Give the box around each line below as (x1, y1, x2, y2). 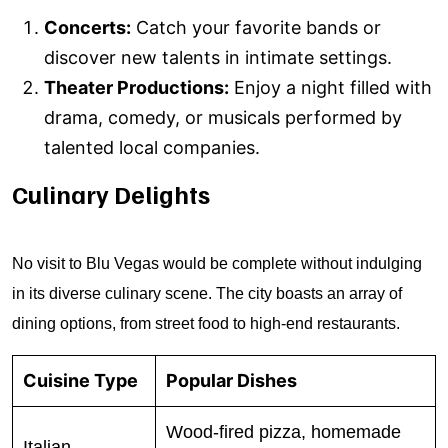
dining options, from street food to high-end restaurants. (12, 315, 400, 332)
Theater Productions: (44, 77, 229, 98)
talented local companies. (44, 137, 260, 158)
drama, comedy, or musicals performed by (44, 107, 402, 128)
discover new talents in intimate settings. (44, 47, 392, 68)
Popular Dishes (166, 370, 297, 391)
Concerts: (44, 17, 131, 38)
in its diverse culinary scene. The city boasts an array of (12, 285, 402, 302)
